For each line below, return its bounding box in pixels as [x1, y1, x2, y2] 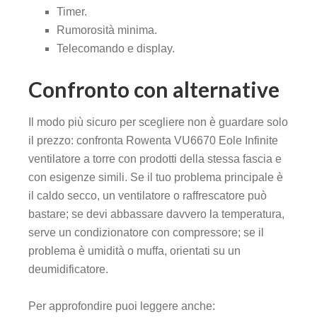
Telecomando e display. [57, 42, 175, 55]
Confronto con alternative [28, 76, 279, 103]
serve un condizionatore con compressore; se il [28, 226, 264, 239]
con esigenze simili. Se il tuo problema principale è [28, 171, 283, 184]
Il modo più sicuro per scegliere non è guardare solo [28, 116, 288, 129]
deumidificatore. [28, 263, 108, 276]
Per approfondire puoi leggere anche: [28, 300, 215, 313]
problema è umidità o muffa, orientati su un [28, 245, 241, 258]
